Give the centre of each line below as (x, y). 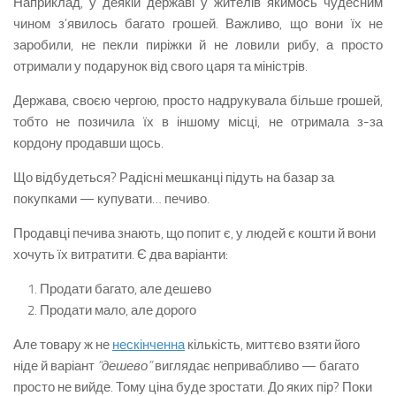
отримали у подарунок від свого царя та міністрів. (160, 66)
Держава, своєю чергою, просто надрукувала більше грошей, (198, 101)
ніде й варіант (55, 366)
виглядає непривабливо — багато (255, 366)
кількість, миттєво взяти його (272, 345)
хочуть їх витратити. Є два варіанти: (121, 255)
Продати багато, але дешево (126, 289)
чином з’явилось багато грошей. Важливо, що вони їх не (198, 24)
